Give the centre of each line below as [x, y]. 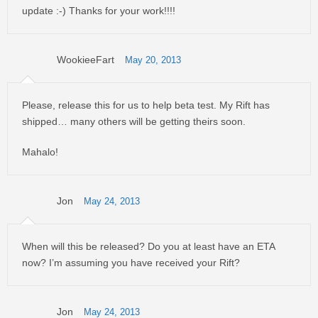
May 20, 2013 [153, 60]
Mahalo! [40, 152]
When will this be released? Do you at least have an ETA [148, 246]
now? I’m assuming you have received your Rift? [131, 263]
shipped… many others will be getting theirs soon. [134, 121]
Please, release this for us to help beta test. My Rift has [146, 105]
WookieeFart [86, 60]
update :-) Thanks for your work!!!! [99, 11]
